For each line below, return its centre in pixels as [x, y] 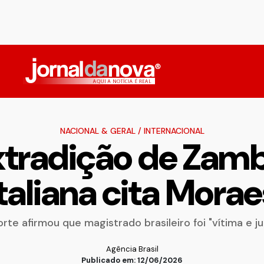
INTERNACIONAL [174, 131]
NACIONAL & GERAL [98, 131]
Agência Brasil [132, 249]
